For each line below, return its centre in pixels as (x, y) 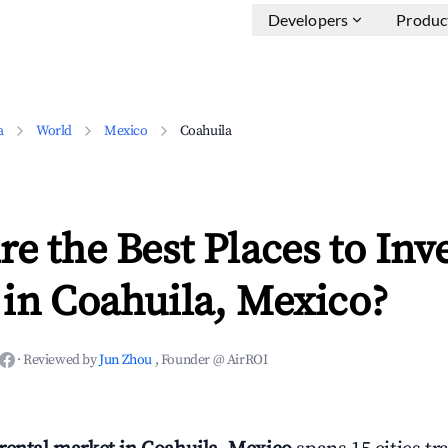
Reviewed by (61, 360)
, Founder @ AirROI (211, 360)
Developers (308, 19)
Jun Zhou (127, 360)
